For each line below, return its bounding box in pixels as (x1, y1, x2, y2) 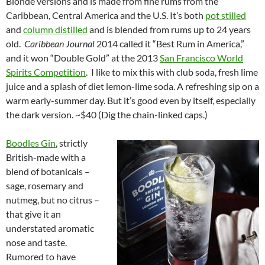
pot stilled (205, 9, 246, 21)
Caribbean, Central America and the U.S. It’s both (6, 9, 205, 21)
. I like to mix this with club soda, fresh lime (86, 66, 258, 78)
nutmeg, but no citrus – (6, 194, 99, 206)
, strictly (56, 137, 88, 149)
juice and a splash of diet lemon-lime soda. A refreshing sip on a (6, 80, 259, 92)
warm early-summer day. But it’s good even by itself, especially (6, 95, 256, 106)
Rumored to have (6, 251, 76, 263)
